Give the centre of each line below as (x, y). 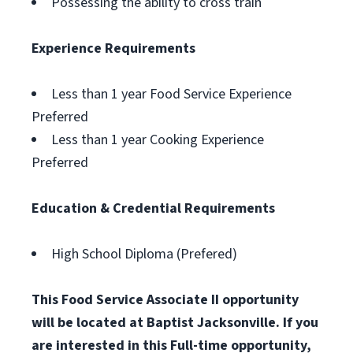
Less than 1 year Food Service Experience (171, 94)
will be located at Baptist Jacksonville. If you (175, 323)
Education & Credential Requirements (153, 208)
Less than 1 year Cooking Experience (158, 140)
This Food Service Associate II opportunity (165, 300)
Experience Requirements (113, 48)
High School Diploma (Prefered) (144, 254)
